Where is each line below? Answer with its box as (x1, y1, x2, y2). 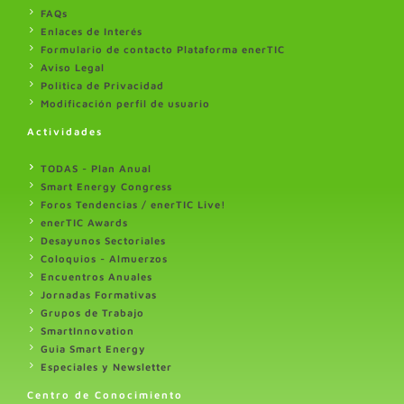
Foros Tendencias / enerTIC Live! (41, 197, 226, 210)
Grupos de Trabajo (41, 306, 144, 318)
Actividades (27, 124, 103, 137)
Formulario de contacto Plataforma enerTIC (41, 42, 285, 55)
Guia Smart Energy (41, 342, 146, 354)
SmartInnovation (41, 324, 134, 336)
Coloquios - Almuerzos (41, 252, 168, 264)
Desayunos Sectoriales (41, 234, 166, 246)
